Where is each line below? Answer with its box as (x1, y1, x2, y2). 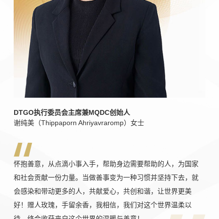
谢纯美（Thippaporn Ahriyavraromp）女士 (14, 118, 145, 127)
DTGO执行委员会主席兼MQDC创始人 (14, 108, 131, 116)
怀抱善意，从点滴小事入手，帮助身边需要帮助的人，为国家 (14, 159, 199, 168)
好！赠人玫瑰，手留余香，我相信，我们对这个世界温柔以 (14, 200, 192, 209)
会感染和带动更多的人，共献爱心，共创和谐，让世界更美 (14, 187, 192, 195)
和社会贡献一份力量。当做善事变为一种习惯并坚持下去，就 (14, 173, 199, 181)
